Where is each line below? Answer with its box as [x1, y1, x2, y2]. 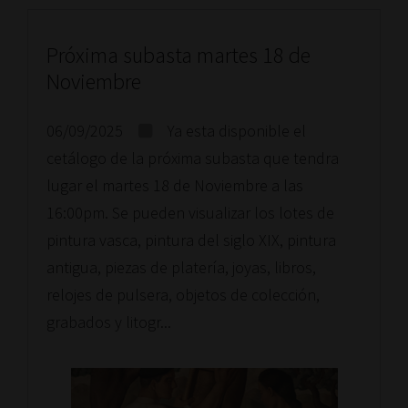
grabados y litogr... [46, 311, 171, 332]
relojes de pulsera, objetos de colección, [46, 284, 320, 305]
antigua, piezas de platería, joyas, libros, [46, 257, 316, 278]
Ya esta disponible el [164, 120, 306, 141]
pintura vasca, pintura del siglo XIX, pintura [46, 229, 336, 250]
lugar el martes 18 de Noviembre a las [46, 175, 303, 196]
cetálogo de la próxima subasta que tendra [46, 148, 339, 168]
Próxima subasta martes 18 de [46, 41, 311, 69]
